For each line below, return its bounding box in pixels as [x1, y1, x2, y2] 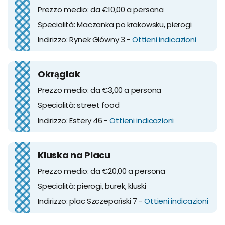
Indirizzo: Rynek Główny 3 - [38, 34, 132, 45]
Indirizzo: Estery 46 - [38, 115, 110, 126]
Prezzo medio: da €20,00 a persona [38, 165, 165, 176]
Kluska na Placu [38, 148, 110, 161]
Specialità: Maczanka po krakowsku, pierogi [38, 19, 192, 30]
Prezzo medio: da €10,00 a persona [38, 4, 164, 15]
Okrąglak [38, 67, 80, 80]
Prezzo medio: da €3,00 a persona [38, 84, 162, 95]
